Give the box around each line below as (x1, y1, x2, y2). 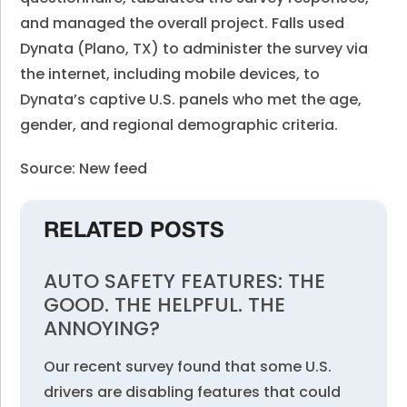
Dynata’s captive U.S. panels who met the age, (20, 89, 362, 110)
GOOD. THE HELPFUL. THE (44, 291, 286, 319)
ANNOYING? (44, 314, 161, 342)
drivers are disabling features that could (44, 382, 342, 402)
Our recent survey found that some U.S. (44, 356, 333, 377)
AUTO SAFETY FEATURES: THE (44, 267, 326, 295)
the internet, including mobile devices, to (20, 64, 321, 84)
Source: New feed (20, 158, 148, 179)
